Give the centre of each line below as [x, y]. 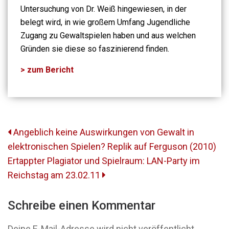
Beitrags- [32, 125]
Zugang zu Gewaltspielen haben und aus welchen [108, 36]
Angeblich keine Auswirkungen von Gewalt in [103, 132]
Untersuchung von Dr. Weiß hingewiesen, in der [104, 9]
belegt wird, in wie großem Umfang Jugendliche [105, 22]
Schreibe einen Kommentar [82, 206]
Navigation [37, 140]
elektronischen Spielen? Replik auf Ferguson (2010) [112, 147]
